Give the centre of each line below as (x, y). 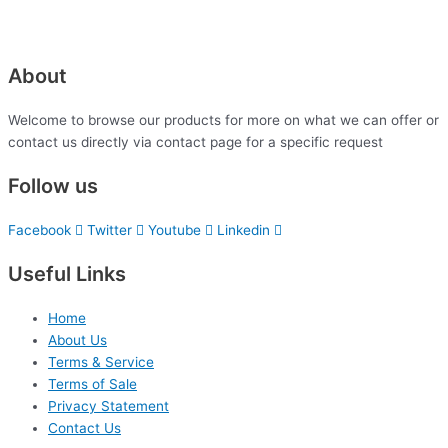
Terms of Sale (92, 384)
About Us (77, 340)
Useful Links (67, 274)
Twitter (109, 230)
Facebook (39, 230)
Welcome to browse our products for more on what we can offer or (223, 120)
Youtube (174, 230)
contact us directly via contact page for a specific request (195, 142)
